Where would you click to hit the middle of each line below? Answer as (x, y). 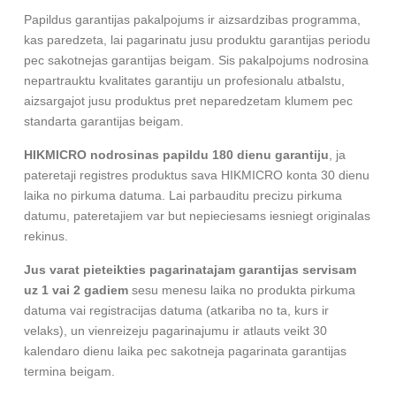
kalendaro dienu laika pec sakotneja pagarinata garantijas (185, 351)
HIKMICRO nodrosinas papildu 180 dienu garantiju (176, 155)
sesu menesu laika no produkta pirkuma (242, 290)
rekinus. (46, 236)
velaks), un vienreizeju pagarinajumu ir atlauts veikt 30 (175, 331)
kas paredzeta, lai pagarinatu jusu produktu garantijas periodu (197, 40)
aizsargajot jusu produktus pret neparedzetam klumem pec (188, 101)
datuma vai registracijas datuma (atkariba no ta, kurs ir (176, 311)
